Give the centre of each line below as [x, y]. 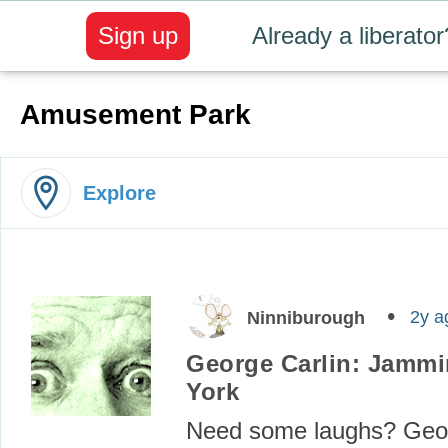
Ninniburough [306, 318]
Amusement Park [135, 114]
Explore [119, 193]
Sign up [138, 35]
